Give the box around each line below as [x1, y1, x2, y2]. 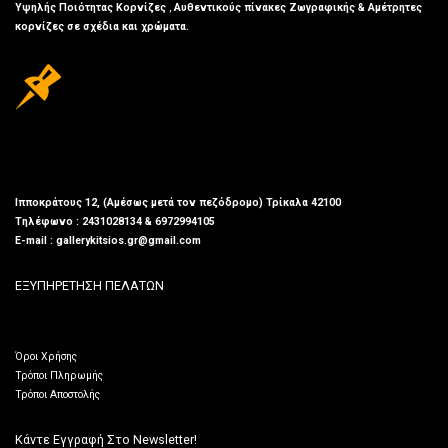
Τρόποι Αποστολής [15, 388, 100, 402]
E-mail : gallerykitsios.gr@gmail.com [15, 234, 201, 248]
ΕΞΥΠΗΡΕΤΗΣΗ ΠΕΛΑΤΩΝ [15, 278, 164, 294]
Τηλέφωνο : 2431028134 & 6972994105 [15, 215, 215, 229]
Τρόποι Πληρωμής [15, 369, 103, 383]
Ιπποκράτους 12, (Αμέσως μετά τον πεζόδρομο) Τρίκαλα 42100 [15, 196, 341, 210]
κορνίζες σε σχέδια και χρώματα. [15, 19, 189, 33]
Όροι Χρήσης [15, 350, 77, 364]
